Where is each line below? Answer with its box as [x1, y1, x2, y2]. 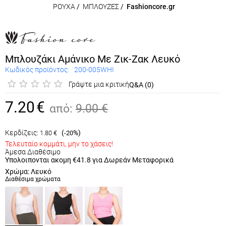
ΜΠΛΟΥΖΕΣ [82, 3, 119, 11]
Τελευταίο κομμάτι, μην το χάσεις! [5, 139, 113, 148]
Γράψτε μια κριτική [69, 80, 129, 89]
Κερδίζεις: [5, 128, 38, 137]
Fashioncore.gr [126, 3, 175, 11]
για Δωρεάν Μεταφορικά [91, 155, 174, 164]
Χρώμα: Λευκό [5, 167, 51, 176]
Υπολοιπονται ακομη [5, 155, 73, 164]
